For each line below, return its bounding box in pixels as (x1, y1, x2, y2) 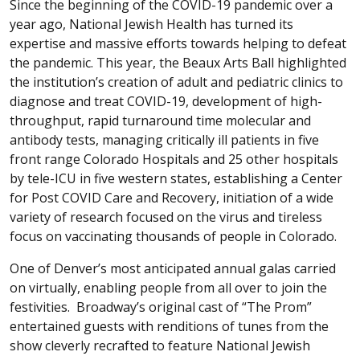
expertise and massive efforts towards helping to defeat (10, 34, 346, 52)
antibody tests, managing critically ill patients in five (10, 130, 319, 149)
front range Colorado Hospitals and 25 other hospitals (10, 149, 338, 168)
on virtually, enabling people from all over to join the (10, 278, 327, 297)
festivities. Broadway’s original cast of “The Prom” (10, 297, 312, 316)
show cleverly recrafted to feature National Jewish (10, 336, 310, 354)
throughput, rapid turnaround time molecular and (10, 111, 311, 129)
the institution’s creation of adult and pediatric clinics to (10, 72, 343, 91)
